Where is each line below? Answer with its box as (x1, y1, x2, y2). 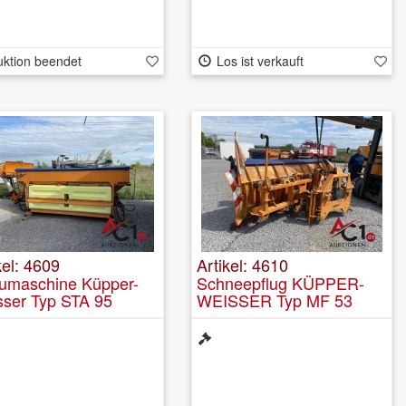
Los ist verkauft (216, 51, 304, 70)
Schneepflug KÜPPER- (197, 270, 364, 295)
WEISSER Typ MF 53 (197, 287, 353, 312)
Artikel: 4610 (197, 252, 288, 276)
